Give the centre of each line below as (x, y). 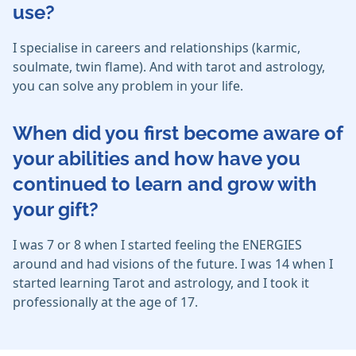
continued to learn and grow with (165, 184)
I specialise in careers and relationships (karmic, (157, 48)
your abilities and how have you (157, 159)
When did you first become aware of (178, 133)
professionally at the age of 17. (105, 302)
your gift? (56, 210)
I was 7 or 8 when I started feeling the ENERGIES (157, 245)
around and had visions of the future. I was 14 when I (173, 264)
